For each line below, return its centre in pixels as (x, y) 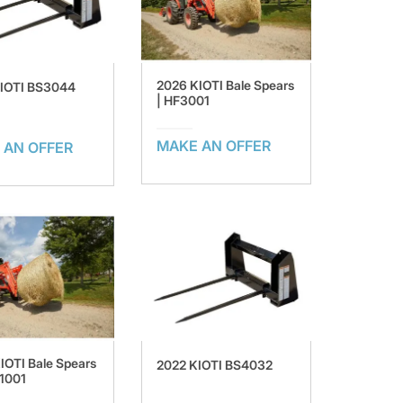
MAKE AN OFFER (213, 145)
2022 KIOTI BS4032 (214, 365)
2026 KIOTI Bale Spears (225, 85)
